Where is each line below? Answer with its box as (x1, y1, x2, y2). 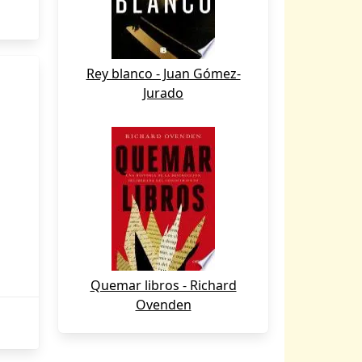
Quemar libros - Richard (90, 276, 237, 294)
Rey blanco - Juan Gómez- (86, 65, 241, 82)
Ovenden (135, 296, 192, 314)
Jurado (143, 84, 183, 102)
